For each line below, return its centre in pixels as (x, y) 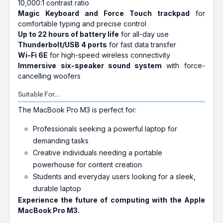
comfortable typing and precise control (82, 24)
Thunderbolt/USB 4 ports (63, 45)
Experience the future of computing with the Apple (111, 200)
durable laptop (57, 188)
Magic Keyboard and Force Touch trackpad (104, 13)
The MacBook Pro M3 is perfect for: (77, 110)
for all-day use (144, 34)
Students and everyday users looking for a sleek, (114, 176)
